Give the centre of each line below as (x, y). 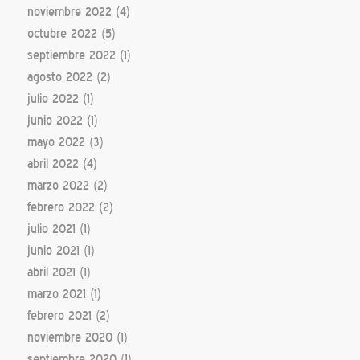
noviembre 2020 (70, 337)
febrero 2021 (59, 315)
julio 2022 (53, 98)
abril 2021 (51, 272)
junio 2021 (53, 250)
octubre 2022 (62, 33)
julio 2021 (51, 229)
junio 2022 (55, 120)
